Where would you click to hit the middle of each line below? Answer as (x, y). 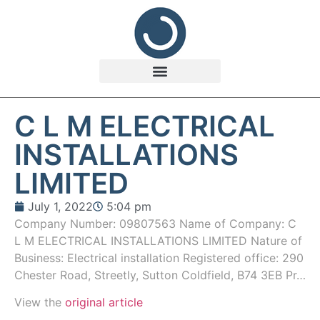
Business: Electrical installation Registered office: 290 (159, 258)
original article (104, 302)
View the (40, 302)
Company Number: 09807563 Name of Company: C (155, 224)
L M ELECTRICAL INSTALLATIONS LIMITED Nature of (158, 241)
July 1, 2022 (60, 206)
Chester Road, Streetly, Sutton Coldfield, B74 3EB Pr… (160, 275)
